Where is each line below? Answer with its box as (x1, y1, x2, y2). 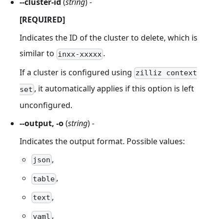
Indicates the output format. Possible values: (20, 135, 185, 147)
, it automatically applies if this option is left (34, 83, 195, 94)
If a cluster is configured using (20, 66, 134, 78)
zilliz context (135, 68, 197, 78)
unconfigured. (20, 100, 72, 111)
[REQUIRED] (20, 14, 65, 25)
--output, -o (20, 117, 64, 129)
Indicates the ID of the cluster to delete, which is (20, 32, 197, 44)
